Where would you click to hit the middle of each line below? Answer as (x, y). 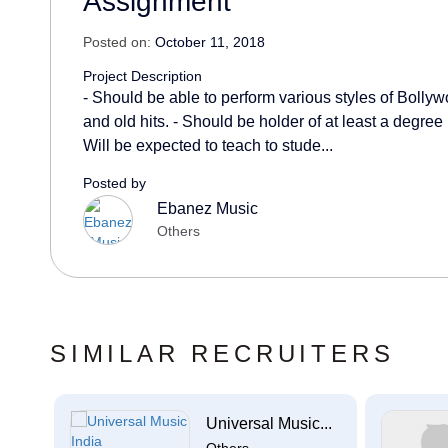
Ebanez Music (207, 209)
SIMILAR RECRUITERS (222, 353)
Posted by (114, 183)
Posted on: (117, 42)
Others (178, 231)
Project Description (142, 76)
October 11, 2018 (208, 42)
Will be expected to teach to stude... (208, 145)
